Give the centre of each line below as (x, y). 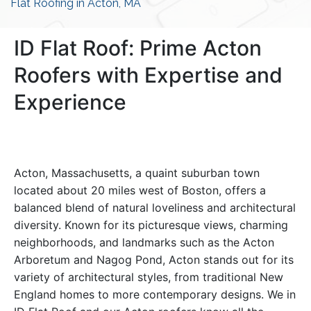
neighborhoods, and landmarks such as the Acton (144, 243)
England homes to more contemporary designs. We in (155, 295)
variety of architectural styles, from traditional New (149, 277)
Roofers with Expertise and (148, 75)
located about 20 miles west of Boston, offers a (140, 191)
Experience (70, 102)
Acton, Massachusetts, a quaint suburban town (137, 173)
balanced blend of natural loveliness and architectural (155, 208)
